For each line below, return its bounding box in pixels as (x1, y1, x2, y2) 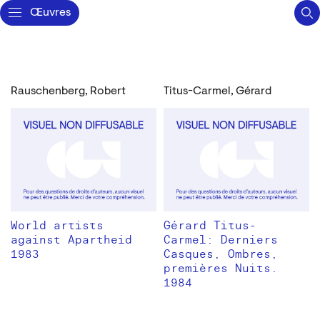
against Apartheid (11, 232, 132, 247)
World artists (11, 218, 104, 233)
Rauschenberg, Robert (11, 86, 126, 97)
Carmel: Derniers (164, 232, 278, 247)
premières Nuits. (164, 261, 278, 276)
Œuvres (30, 7, 71, 19)
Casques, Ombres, (164, 246, 278, 261)
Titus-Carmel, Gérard (164, 86, 271, 97)
